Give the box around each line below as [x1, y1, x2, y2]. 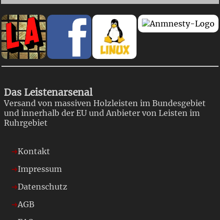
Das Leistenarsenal [4, 86, 93, 98]
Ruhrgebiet [4, 117, 48, 128]
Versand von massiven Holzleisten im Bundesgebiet [4, 98, 206, 108]
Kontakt [18, 146, 51, 156]
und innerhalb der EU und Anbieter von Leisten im [4, 108, 200, 118]
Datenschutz [18, 181, 68, 192]
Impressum [18, 164, 62, 174]
